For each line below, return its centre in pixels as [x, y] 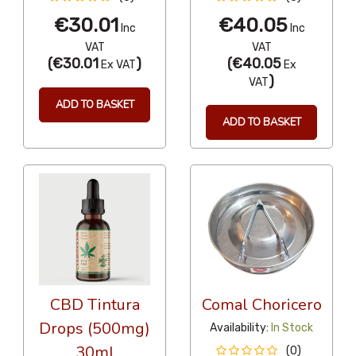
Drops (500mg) [95, 328]
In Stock [292, 327]
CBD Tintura [95, 304]
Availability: [239, 327]
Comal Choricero [261, 304]
